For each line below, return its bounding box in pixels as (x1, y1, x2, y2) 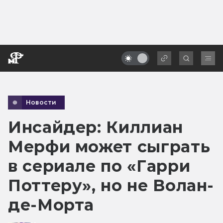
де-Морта (8, 195, 95, 215)
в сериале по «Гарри (8, 156, 191, 176)
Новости (26, 98, 57, 106)
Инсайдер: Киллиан (8, 117, 183, 137)
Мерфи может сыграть (8, 136, 211, 156)
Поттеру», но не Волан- (8, 175, 215, 195)
